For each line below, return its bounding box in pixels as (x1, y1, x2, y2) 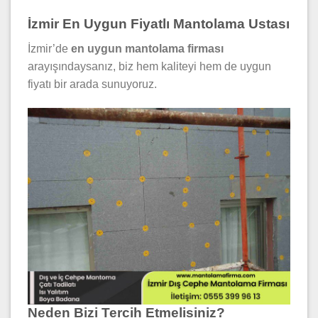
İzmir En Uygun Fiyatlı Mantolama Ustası (28, 16, 290, 32)
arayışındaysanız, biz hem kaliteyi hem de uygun (28, 60, 271, 72)
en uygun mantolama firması (71, 42, 224, 55)
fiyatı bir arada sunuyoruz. (28, 77, 157, 90)
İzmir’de (28, 42, 71, 55)
